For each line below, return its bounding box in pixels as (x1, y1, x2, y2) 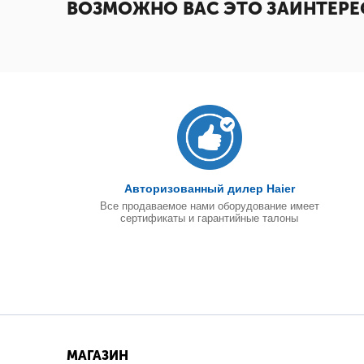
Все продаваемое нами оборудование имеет (99, 200, 319, 212)
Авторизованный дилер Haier (123, 182, 295, 195)
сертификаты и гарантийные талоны (120, 212, 299, 224)
